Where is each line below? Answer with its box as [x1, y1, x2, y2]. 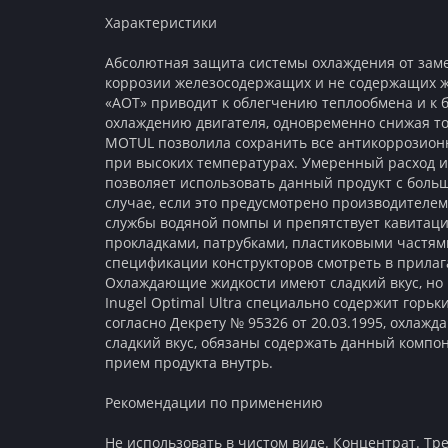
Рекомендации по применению [105, 393, 323, 412]
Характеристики [105, 13, 217, 32]
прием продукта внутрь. [105, 353, 273, 372]
